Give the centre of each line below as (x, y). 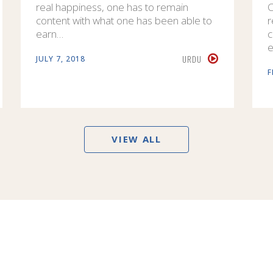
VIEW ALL (136, 139)
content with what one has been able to (124, 20)
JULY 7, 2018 (61, 58)
